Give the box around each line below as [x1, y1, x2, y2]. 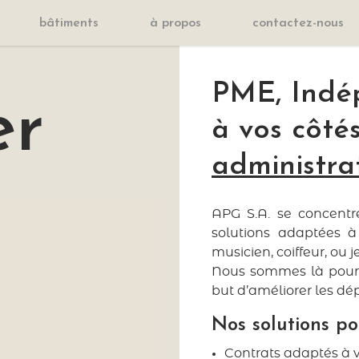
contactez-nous [252, 17, 344, 30]
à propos [150, 17, 201, 30]
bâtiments [39, 17, 99, 30]
